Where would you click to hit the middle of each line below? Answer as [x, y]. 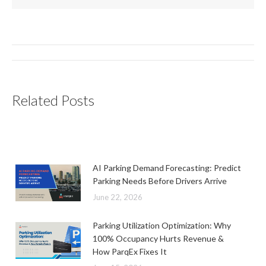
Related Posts [53, 100]
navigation [40, 66]
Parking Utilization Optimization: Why [162, 225]
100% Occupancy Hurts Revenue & [158, 238]
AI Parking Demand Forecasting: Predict [167, 168]
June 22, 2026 [118, 197]
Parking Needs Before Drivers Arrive [160, 181]
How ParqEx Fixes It [131, 251]
